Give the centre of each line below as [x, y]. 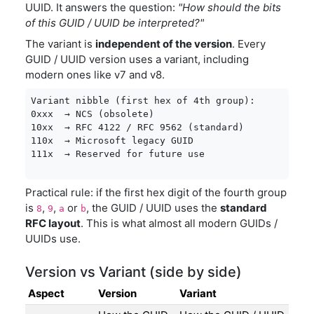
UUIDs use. [53, 239]
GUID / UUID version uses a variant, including [137, 59]
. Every [249, 44]
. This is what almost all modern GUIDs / [179, 223]
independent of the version [164, 44]
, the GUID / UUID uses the [153, 208]
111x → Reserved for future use [118, 154]
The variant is [60, 44]
